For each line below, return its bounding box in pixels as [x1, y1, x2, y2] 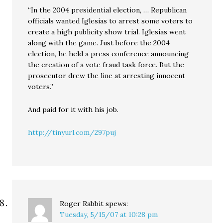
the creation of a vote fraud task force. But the [28, 60, 185, 69]
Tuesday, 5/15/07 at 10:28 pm [60, 210, 158, 219]
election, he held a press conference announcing [28, 49, 189, 58]
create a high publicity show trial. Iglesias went [28, 27, 186, 36]
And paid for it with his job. [28, 105, 119, 114]
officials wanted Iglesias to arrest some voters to [28, 16, 193, 25]
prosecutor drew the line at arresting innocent [28, 71, 186, 80]
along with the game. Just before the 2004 [28, 38, 170, 47]
